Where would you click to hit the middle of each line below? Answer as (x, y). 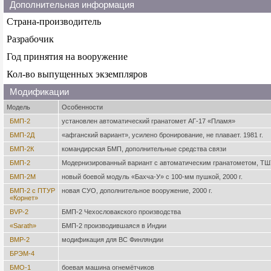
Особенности (82, 107)
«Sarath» (23, 226)
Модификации (39, 92)
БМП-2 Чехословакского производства (121, 212)
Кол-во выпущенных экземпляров (77, 74)
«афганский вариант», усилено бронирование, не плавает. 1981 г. (162, 135)
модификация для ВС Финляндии (113, 240)
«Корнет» (24, 198)
